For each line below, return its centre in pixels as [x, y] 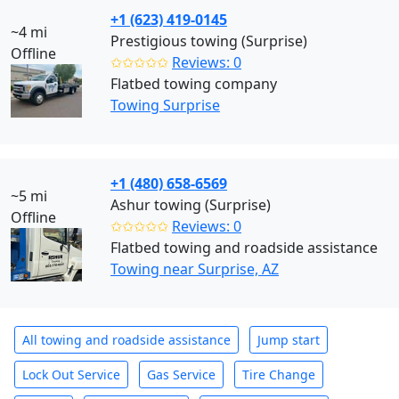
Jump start [289, 340]
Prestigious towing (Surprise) [209, 41]
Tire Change [279, 375]
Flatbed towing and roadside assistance [244, 248]
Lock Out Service [71, 375]
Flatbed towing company [194, 84]
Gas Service [181, 375]
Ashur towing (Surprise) [191, 205]
